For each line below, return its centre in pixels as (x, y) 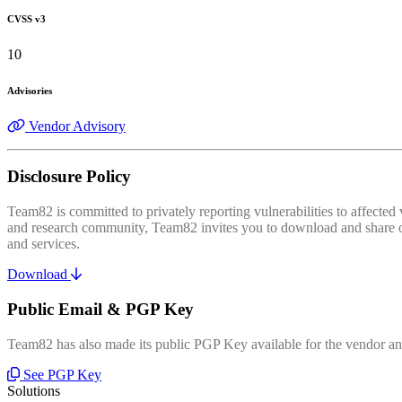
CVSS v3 (26, 18)
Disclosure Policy (69, 177)
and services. (44, 244)
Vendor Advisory (77, 126)
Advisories (30, 90)
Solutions (34, 390)
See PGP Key (62, 374)
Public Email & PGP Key (100, 309)
